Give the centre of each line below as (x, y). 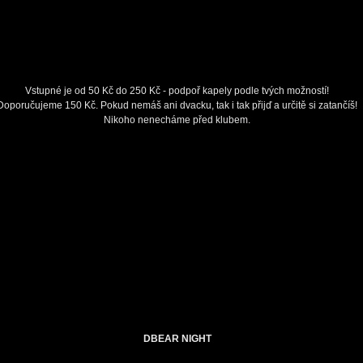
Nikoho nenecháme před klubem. (177, 120)
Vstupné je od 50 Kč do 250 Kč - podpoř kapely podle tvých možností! (177, 91)
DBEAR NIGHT (177, 339)
